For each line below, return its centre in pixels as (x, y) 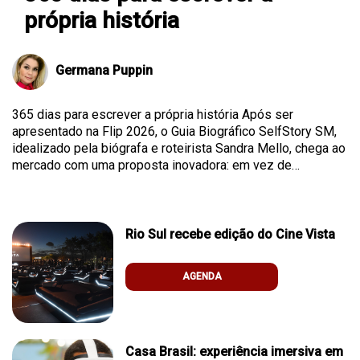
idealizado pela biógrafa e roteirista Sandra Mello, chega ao (179, 149)
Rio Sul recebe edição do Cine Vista (230, 235)
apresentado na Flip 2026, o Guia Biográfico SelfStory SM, (174, 132)
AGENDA (202, 277)
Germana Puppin (104, 71)
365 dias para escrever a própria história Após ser (153, 115)
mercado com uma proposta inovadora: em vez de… (156, 166)
